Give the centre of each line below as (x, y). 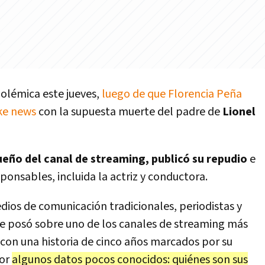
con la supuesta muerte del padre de (129, 112)
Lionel (239, 112)
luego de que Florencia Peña (172, 94)
